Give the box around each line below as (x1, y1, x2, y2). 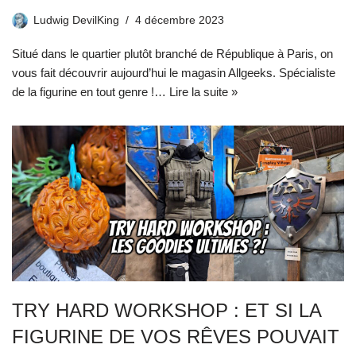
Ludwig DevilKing (33, 14, 119, 26)
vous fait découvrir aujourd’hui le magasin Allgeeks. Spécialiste (12, 65, 335, 79)
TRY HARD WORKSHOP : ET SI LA (12, 300, 321, 322)
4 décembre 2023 (135, 14, 224, 26)
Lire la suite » (169, 84, 238, 99)
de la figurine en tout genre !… (12, 84, 169, 99)
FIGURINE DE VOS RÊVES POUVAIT (12, 326, 339, 348)
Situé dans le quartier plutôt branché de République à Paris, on (12, 46, 333, 60)
